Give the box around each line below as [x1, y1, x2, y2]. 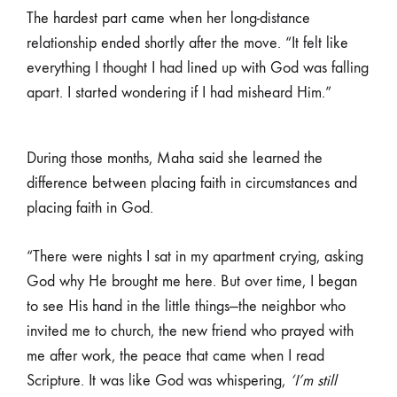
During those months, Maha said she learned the [27, 149, 323, 168]
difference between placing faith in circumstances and [27, 174, 357, 193]
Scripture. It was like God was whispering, [27, 371, 290, 391]
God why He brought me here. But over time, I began [27, 272, 357, 292]
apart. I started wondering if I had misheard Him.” [27, 83, 331, 103]
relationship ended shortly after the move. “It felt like [27, 34, 348, 53]
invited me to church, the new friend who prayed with [27, 322, 354, 341]
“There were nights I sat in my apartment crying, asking [27, 247, 363, 267]
